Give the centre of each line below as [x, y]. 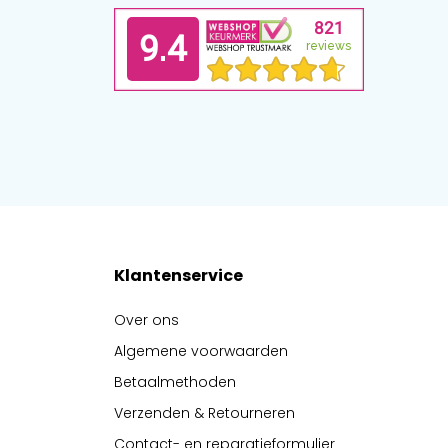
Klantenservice [178, 275]
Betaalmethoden [175, 382]
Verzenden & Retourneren [204, 413]
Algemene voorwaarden [201, 351]
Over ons [146, 320]
